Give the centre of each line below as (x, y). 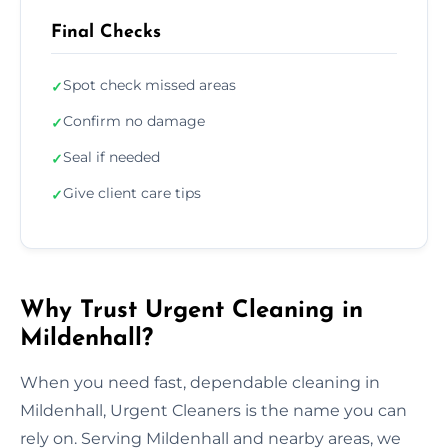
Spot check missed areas (149, 84)
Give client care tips (132, 192)
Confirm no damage (134, 120)
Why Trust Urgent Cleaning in (191, 310)
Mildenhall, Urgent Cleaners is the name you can (213, 410)
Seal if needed (111, 156)
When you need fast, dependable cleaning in (200, 382)
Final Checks (106, 32)
